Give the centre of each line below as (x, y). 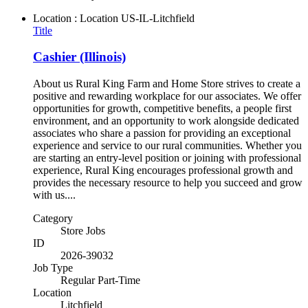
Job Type (53, 267)
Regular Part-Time (100, 280)
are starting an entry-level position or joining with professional (167, 157)
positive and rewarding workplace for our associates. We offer (167, 96)
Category (53, 218)
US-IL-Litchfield (158, 18)
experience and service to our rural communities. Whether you (167, 145)
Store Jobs (83, 230)
